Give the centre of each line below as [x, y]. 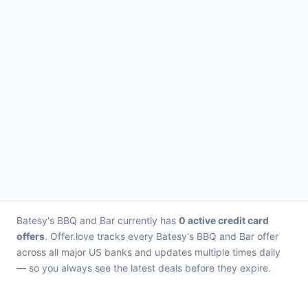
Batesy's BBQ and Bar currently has [98, 220]
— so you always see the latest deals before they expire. [144, 268]
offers [31, 236]
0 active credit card [224, 220]
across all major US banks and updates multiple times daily [148, 252]
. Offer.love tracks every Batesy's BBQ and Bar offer [162, 236]
